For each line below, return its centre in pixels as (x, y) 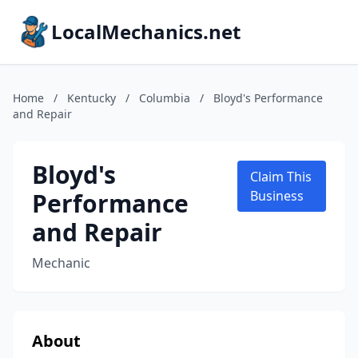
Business (276, 196)
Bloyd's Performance (268, 98)
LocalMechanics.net (146, 32)
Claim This (280, 177)
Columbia (165, 98)
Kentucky (91, 98)
